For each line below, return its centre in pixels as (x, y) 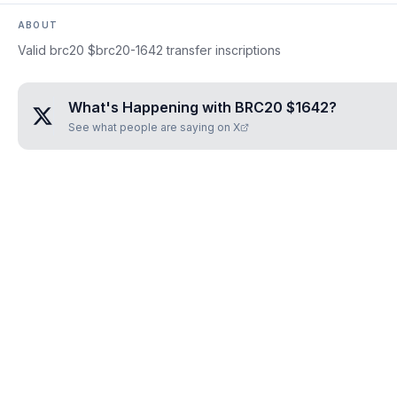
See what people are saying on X (154, 127)
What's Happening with (152, 107)
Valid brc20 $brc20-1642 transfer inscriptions (149, 50)
